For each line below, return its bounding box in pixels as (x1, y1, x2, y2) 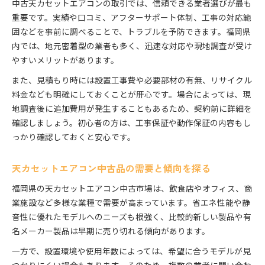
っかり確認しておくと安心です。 (12, 131, 135, 143)
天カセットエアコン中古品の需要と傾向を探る (12, 161, 211, 176)
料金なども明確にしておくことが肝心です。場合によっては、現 (12, 88, 251, 101)
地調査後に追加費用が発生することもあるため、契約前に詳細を (12, 102, 252, 115)
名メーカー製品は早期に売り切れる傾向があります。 (12, 225, 210, 237)
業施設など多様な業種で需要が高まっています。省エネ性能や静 (12, 196, 250, 209)
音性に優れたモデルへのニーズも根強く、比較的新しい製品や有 (12, 211, 251, 223)
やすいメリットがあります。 (12, 54, 119, 66)
